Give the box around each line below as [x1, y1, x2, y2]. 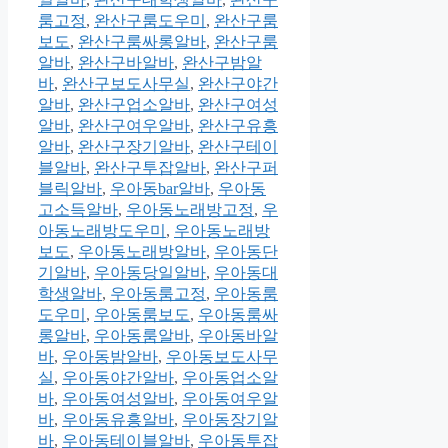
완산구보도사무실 [62, 75, 190, 93]
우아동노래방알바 [78, 243, 206, 261]
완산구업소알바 [78, 96, 190, 114]
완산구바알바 [78, 54, 174, 72]
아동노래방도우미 [38, 222, 166, 240]
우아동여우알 [182, 390, 278, 408]
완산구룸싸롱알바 [78, 33, 206, 51]
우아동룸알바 [94, 327, 190, 345]
